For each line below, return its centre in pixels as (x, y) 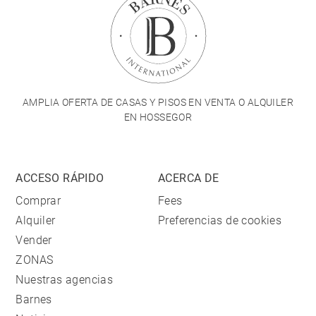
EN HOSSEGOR (158, 117)
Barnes (34, 300)
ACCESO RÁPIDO (60, 178)
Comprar (38, 201)
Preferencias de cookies (220, 221)
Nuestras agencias (65, 280)
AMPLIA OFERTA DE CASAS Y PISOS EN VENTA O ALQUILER (158, 103)
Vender (34, 241)
